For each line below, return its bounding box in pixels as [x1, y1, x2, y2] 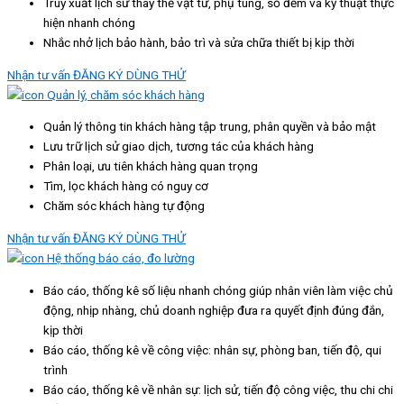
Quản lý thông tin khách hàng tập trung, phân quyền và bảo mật [43, 119, 376, 134]
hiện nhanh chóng [43, 15, 135, 31]
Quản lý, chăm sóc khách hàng [44, 87, 205, 102]
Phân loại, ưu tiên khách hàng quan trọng [43, 159, 258, 174]
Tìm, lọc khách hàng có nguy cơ [43, 179, 208, 194]
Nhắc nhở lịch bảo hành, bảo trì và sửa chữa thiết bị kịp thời [43, 35, 354, 50]
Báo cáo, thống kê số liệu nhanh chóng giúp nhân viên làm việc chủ [43, 282, 393, 298]
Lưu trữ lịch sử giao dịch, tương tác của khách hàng [43, 139, 314, 154]
